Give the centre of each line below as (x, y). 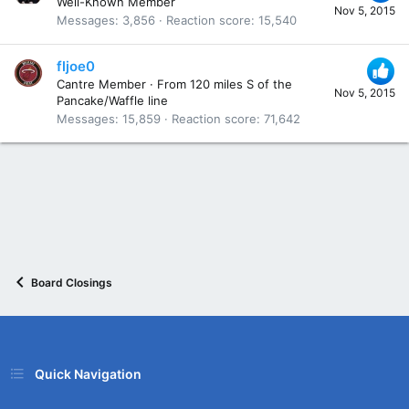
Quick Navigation (88, 373)
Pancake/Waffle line (112, 100)
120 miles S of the (241, 84)
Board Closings (72, 282)
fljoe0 (76, 66)
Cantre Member (101, 84)
